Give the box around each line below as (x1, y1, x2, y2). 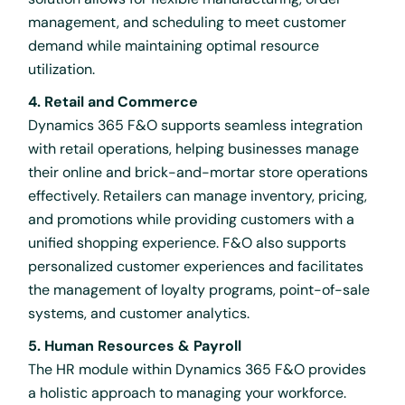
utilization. (28, 59, 96, 79)
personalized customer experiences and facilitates (28, 256, 364, 276)
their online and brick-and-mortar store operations (28, 162, 369, 182)
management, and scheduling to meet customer (28, 12, 347, 32)
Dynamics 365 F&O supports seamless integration (28, 115, 363, 135)
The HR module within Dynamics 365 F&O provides (28, 359, 367, 379)
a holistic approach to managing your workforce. (28, 382, 347, 402)
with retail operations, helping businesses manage (28, 138, 360, 158)
